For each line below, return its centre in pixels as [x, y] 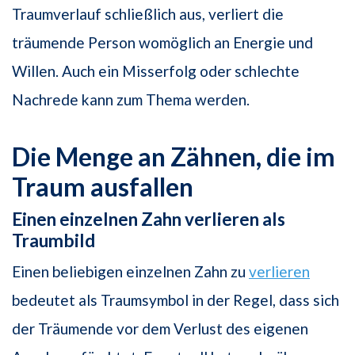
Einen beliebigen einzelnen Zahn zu [130, 271]
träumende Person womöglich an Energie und [162, 42]
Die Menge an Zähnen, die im [174, 156]
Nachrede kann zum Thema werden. [131, 99]
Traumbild [53, 240]
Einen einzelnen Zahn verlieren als [149, 219]
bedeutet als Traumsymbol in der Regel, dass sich [176, 300]
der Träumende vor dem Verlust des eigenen [160, 328]
